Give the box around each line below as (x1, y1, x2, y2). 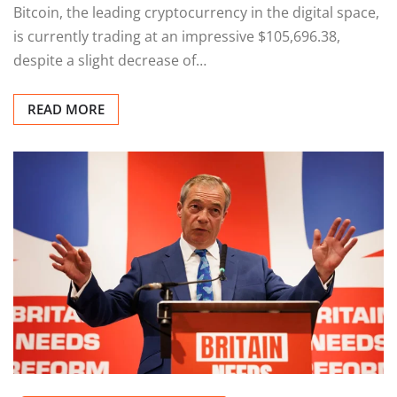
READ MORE (27, 100, 105, 119)
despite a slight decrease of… (13, 51, 206, 71)
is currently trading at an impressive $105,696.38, (13, 27, 340, 47)
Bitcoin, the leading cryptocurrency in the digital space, (13, 3, 379, 23)
